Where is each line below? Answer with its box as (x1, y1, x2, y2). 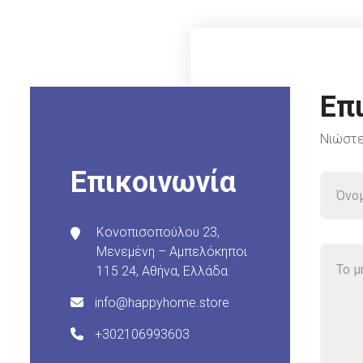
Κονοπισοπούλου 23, (96, 224, 220, 241)
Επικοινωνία (70, 165, 236, 200)
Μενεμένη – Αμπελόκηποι (96, 244, 247, 260)
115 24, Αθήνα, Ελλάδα (96, 263, 228, 280)
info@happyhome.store (92, 295, 229, 311)
